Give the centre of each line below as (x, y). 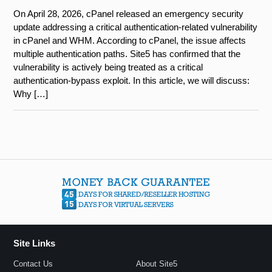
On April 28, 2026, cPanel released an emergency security (129, 14)
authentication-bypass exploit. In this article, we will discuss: (132, 81)
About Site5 (157, 263)
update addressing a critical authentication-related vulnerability (136, 27)
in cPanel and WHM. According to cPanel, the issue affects (130, 41)
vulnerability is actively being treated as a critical (108, 67)
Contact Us (33, 263)
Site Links (35, 243)
